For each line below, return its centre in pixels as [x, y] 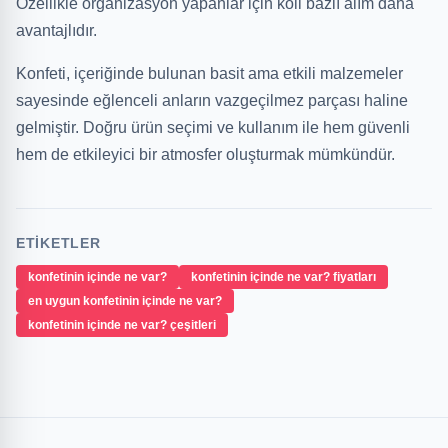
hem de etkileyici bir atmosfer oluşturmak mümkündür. [205, 154]
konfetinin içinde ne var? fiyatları [283, 277]
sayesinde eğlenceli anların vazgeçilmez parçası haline [212, 100]
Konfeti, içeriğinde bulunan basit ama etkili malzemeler [209, 73]
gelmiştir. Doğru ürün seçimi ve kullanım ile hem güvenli [213, 127]
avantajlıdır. [56, 30]
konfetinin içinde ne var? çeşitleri [122, 325]
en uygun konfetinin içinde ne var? [125, 301]
